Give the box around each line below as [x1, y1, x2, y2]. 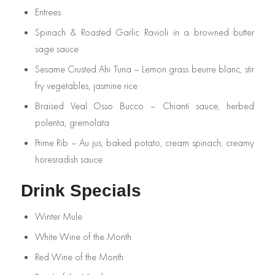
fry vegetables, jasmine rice [34, 79, 137, 92]
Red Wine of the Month [34, 250, 123, 263]
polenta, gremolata [34, 115, 109, 129]
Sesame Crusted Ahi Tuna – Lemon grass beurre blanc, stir [34, 62, 255, 76]
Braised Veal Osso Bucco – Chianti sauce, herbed [34, 99, 255, 112]
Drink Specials [20, 180, 141, 200]
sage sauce [34, 42, 79, 55]
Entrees [34, 5, 61, 18]
